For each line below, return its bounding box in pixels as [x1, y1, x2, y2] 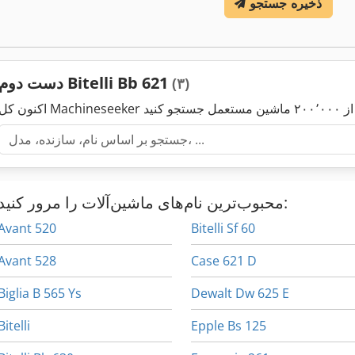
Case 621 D [191, 252, 258, 270]
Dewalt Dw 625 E [191, 284, 290, 303]
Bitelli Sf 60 [191, 219, 256, 238]
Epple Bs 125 [191, 317, 267, 335]
